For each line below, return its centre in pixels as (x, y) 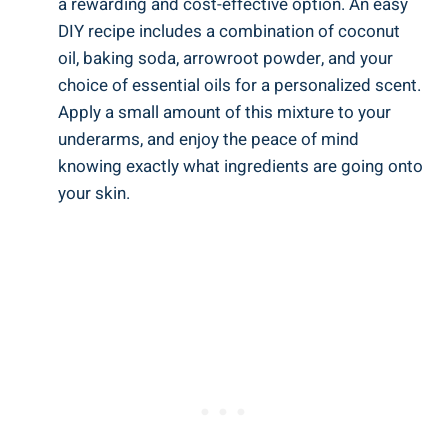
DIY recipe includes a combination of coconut (229, 31)
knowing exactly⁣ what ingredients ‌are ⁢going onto (240, 166)
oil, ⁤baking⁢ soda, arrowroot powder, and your (225, 58)
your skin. (94, 193)
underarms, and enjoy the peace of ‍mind (208, 139)
